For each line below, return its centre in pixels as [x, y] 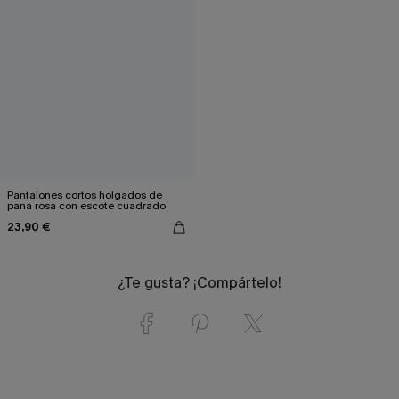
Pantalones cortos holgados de [85, 195]
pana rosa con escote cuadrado [86, 205]
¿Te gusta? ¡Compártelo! [199, 282]
